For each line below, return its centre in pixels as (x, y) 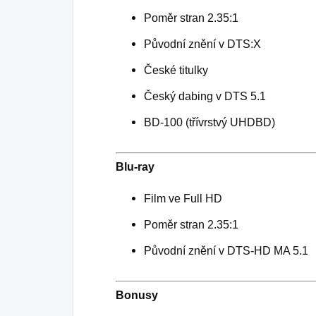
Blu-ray (135, 166)
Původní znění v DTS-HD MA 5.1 (226, 250)
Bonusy (137, 295)
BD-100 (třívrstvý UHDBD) (209, 122)
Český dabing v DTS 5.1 (205, 96)
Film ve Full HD (183, 198)
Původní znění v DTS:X (202, 44)
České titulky (176, 70)
